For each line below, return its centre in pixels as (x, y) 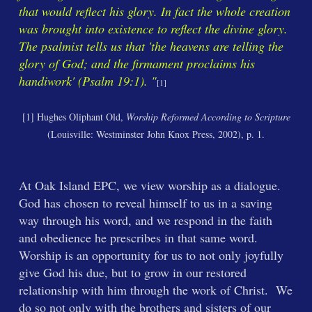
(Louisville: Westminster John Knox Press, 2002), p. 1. (156, 134)
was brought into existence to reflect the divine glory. (155, 29)
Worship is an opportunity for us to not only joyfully (151, 255)
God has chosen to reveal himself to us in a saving (145, 203)
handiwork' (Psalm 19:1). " (87, 81)
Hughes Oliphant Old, (81, 117)
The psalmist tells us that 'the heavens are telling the (151, 46)
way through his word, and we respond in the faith (145, 220)
